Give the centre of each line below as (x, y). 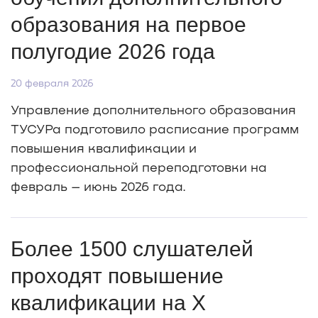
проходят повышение (117, 276)
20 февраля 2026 (52, 83)
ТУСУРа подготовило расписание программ (155, 129)
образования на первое (128, 25)
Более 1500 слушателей (132, 249)
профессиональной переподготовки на (139, 167)
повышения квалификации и (104, 148)
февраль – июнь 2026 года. (98, 186)
